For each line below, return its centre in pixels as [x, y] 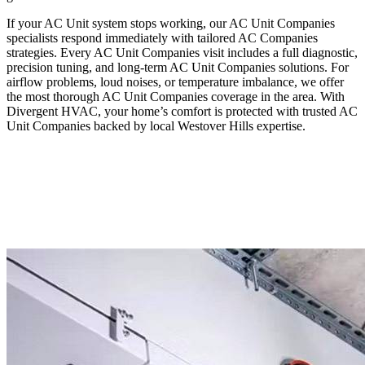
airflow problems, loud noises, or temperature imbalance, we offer [175, 81]
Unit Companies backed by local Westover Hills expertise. [156, 125]
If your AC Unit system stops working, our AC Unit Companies [171, 23]
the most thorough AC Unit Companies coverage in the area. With [176, 96]
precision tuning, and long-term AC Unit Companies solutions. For [178, 67]
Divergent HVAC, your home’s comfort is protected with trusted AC [182, 111]
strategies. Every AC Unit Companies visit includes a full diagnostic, [182, 52]
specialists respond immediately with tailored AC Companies [162, 37]
